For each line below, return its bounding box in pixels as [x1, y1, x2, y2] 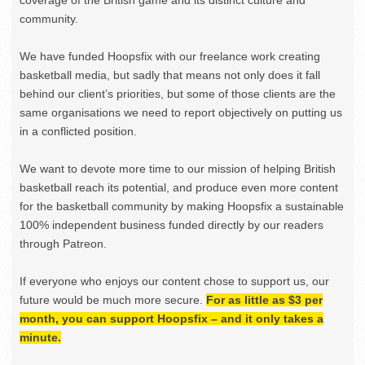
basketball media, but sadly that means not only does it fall [20, 68, 320, 81]
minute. [20, 330, 61, 344]
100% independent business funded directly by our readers [20, 218, 323, 231]
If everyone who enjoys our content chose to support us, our [20, 274, 329, 288]
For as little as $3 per [206, 292, 323, 306]
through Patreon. [20, 236, 107, 250]
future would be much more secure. [20, 292, 206, 306]
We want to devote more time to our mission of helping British [20, 161, 336, 175]
